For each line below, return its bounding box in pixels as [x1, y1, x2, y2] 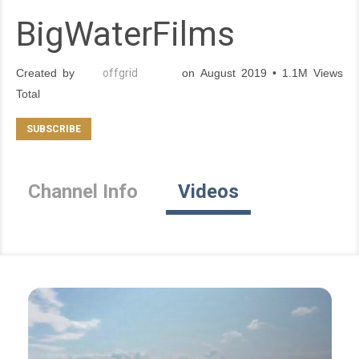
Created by [16, 67, 81, 79]
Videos [178, 180, 239, 203]
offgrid [103, 67, 139, 79]
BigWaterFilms [16, 14, 235, 54]
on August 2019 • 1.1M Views [176, 67, 343, 79]
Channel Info [28, 180, 138, 203]
